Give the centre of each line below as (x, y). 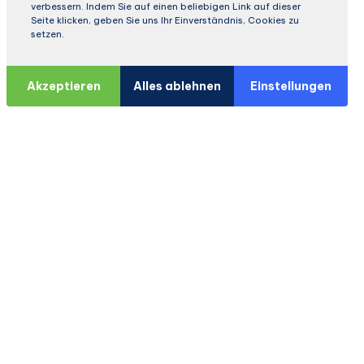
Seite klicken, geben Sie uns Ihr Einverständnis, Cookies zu (165, 20)
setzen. (48, 34)
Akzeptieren (63, 86)
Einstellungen (291, 86)
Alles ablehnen (177, 86)
